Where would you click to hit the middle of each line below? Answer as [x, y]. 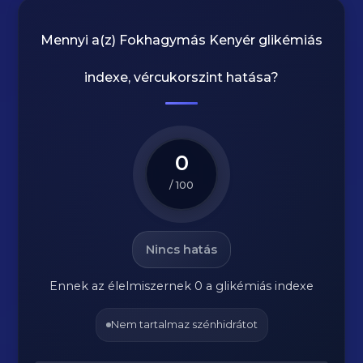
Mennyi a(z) [80, 40]
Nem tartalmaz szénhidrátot [184, 325]
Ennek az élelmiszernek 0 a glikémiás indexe [181, 286]
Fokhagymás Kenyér [187, 40]
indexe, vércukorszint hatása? [181, 77]
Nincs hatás [181, 250]
